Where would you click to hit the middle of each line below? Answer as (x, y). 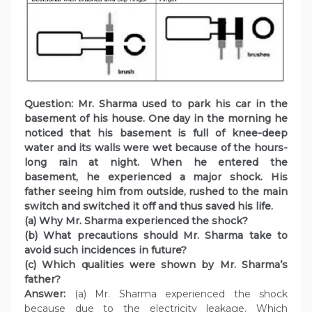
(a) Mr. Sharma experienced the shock (177, 294)
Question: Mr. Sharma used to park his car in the (156, 104)
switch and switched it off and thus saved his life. (149, 206)
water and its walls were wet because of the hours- (156, 148)
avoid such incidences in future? (106, 250)
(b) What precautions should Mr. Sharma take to (156, 236)
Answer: (45, 294)
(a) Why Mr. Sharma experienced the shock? (136, 221)
